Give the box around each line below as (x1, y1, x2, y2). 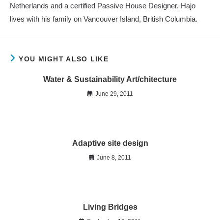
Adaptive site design (72, 138, 148, 147)
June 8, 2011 (97, 154, 131, 161)
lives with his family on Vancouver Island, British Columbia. (10, 15, 197, 24)
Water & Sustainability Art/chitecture (43, 75, 177, 83)
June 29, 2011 (95, 90, 133, 97)
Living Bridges (82, 202, 137, 211)
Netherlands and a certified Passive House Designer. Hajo (10, 1, 195, 10)
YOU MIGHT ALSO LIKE (19, 55, 109, 63)
